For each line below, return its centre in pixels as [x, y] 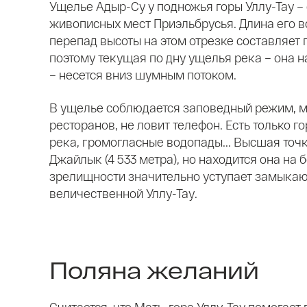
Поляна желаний [154, 269]
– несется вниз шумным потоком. [143, 75]
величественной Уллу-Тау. [123, 194]
